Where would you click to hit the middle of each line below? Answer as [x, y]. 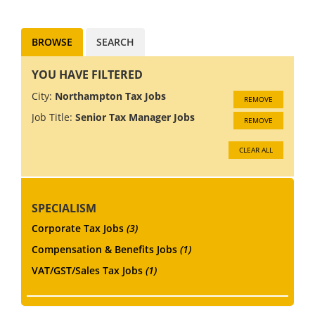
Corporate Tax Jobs [79, 228]
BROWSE [52, 41]
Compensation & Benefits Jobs [106, 249]
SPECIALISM [64, 208]
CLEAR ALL [256, 149]
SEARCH [115, 41]
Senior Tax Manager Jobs [135, 117]
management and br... [186, 14]
